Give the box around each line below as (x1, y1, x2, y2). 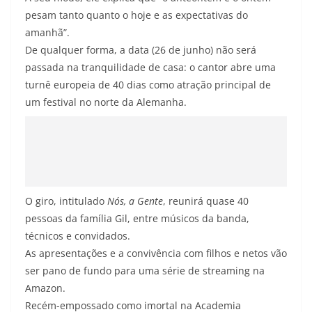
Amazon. (25, 281, 65, 295)
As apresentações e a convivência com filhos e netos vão (25, 246, 287, 260)
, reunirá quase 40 (163, 194, 249, 208)
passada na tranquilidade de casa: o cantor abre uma (25, 60, 276, 74)
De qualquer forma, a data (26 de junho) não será (25, 42, 256, 56)
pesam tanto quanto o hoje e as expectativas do (25, 8, 248, 22)
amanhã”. (25, 25, 70, 39)
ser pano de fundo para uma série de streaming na (25, 263, 265, 277)
